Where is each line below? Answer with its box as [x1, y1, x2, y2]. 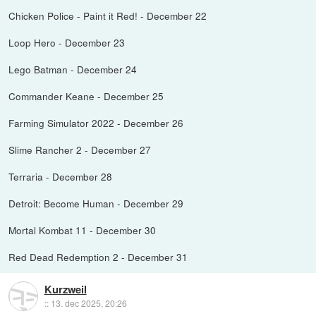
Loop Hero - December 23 [8, 35, 126, 50]
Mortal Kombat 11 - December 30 [8, 223, 157, 238]
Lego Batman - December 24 [8, 62, 138, 77]
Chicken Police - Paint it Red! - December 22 [8, 8, 207, 23]
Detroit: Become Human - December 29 [8, 196, 184, 211]
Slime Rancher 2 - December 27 [8, 142, 152, 157]
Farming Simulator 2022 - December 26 [8, 116, 184, 130]
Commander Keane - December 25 [8, 89, 164, 104]
